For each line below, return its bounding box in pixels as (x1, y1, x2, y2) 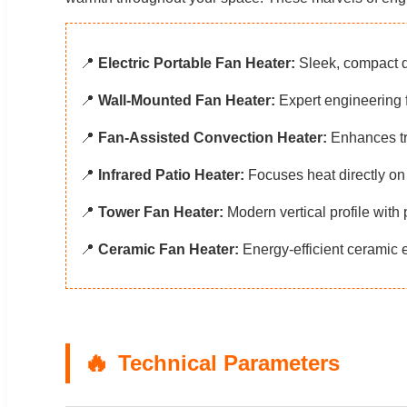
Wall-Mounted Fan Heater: (98, 92, 275, 108)
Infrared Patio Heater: (98, 166, 244, 183)
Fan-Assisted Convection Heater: (98, 129, 327, 145)
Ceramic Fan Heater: (98, 241, 239, 257)
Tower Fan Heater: (98, 203, 223, 220)
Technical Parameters (118, 350, 340, 375)
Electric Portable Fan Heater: (98, 55, 295, 71)
